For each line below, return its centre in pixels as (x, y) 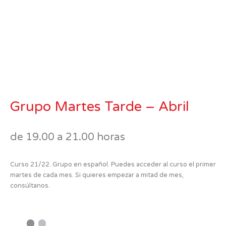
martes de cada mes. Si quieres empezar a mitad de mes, (97, 175)
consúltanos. (30, 186)
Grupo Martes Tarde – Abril (100, 107)
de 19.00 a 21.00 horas (68, 137)
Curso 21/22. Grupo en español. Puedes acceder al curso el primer (113, 165)
